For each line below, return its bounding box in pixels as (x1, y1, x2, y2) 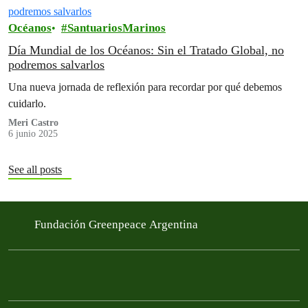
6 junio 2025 (8, 129, 58, 139)
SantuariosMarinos (67, 21, 166, 34)
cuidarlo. (8, 97, 46, 110)
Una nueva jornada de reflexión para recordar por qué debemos (8, 80, 282, 93)
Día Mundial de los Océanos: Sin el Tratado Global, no (8, 43, 284, 57)
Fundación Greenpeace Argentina (34, 217, 201, 231)
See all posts (8, 164, 62, 175)
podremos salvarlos (8, 58, 104, 71)
